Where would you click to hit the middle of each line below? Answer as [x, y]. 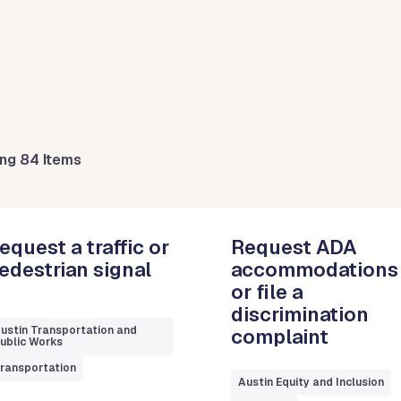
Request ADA [294, 247]
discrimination [300, 314]
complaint [280, 336]
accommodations [315, 269]
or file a [267, 291]
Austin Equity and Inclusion [311, 382]
